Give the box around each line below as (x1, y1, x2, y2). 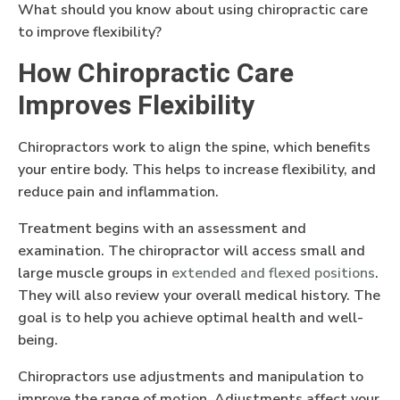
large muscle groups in (18, 262, 171, 283)
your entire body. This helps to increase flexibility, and (18, 159, 376, 179)
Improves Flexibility (18, 86, 254, 126)
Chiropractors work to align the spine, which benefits (18, 137, 371, 157)
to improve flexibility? (18, 21, 165, 42)
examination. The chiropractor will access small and (18, 240, 365, 261)
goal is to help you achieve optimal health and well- (18, 307, 363, 328)
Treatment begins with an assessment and (18, 218, 306, 238)
